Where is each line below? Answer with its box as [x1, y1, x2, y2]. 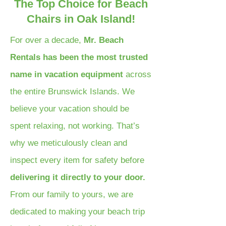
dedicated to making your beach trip [10, 207, 145, 216]
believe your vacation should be [10, 104, 129, 114]
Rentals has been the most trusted [10, 52, 148, 62]
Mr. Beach [84, 35, 124, 45]
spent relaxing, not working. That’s [10, 121, 140, 131]
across [123, 70, 151, 79]
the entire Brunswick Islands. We [10, 87, 135, 96]
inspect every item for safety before [10, 155, 144, 165]
